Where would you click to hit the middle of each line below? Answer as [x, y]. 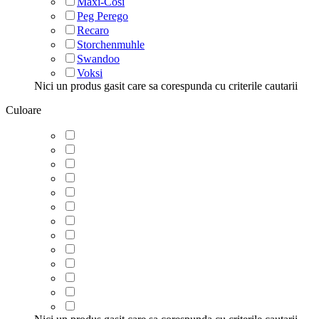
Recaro [93, 30]
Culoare [23, 110]
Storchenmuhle [111, 44]
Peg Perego [103, 16]
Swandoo [98, 58]
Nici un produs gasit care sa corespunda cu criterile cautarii [166, 85]
